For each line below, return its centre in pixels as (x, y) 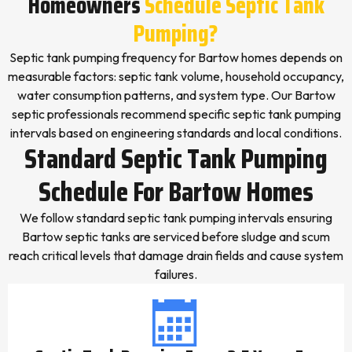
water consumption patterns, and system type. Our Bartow (176, 95)
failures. (176, 274)
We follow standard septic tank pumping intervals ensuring (176, 218)
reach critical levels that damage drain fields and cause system (176, 255)
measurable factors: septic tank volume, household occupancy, (176, 76)
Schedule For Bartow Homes (176, 191)
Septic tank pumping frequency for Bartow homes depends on (176, 57)
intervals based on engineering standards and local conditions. (176, 133)
